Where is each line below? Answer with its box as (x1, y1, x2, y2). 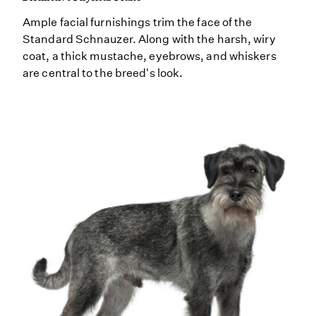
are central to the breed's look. (23, 66, 183, 80)
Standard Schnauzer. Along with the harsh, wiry (23, 32, 276, 47)
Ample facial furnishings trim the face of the (23, 16, 253, 30)
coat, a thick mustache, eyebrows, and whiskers (23, 49, 276, 63)
